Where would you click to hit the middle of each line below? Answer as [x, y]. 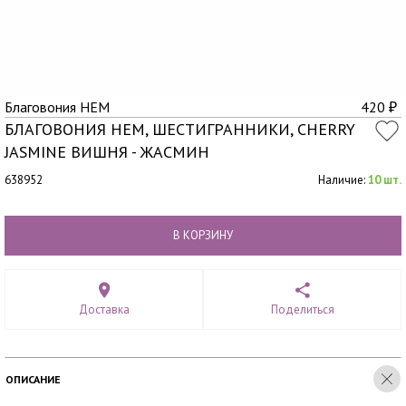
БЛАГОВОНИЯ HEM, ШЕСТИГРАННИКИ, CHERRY [180, 129]
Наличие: [343, 180]
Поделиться [302, 309]
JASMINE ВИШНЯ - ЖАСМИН [107, 152]
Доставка [104, 309]
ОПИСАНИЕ [33, 379]
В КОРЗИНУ [203, 235]
